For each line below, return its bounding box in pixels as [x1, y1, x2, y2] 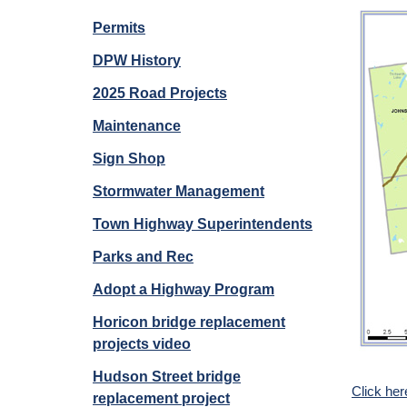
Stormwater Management [93, 184, 264, 199]
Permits [93, 20, 145, 35]
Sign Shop [93, 151, 165, 166]
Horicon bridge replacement [93, 314, 285, 330]
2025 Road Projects [93, 85, 227, 101]
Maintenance [93, 118, 181, 134]
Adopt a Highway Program [93, 282, 274, 297]
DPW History [93, 53, 181, 68]
